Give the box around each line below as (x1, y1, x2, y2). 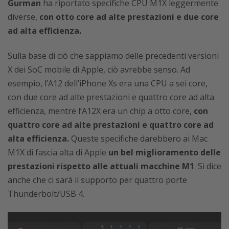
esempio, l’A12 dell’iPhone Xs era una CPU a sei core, (8, 78, 208, 89)
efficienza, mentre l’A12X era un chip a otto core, (8, 105, 194, 117)
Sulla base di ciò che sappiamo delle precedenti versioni (8, 50, 219, 61)
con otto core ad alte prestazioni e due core (39, 11, 219, 22)
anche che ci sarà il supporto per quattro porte (8, 174, 187, 186)
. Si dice (194, 161, 221, 172)
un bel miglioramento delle (108, 147, 221, 158)
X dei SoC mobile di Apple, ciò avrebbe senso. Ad (8, 64, 190, 75)
